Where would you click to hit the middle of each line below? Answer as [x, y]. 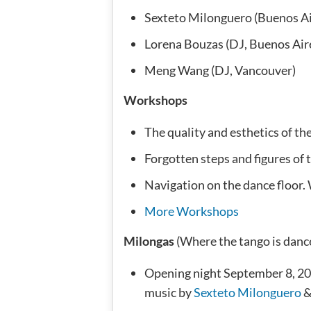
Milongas [149, 241]
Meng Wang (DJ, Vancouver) [220, 70]
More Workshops [192, 211]
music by [169, 292]
